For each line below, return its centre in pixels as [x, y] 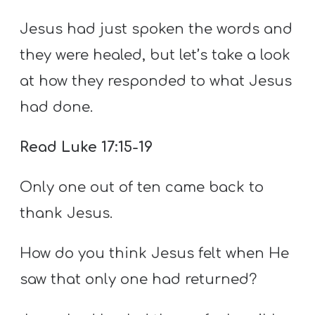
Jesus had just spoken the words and [156, 29]
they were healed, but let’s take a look [155, 55]
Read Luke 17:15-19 [86, 147]
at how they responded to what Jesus [156, 81]
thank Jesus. [66, 214]
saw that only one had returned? [139, 280]
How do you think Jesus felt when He [155, 254]
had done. [57, 107]
